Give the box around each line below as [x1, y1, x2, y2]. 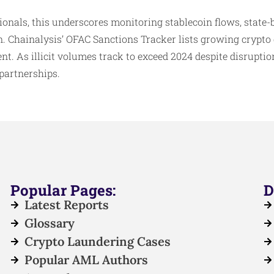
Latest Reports [24, 197, 109, 213]
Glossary [24, 215, 75, 231]
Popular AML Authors [24, 252, 148, 268]
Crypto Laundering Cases [24, 234, 171, 250]
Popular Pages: [10, 180, 116, 201]
